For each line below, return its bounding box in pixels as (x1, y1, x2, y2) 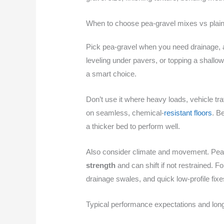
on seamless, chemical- (86, 108, 164, 117)
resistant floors (164, 108, 212, 117)
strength (86, 160, 116, 169)
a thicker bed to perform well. (86, 121, 180, 130)
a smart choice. (86, 69, 137, 78)
